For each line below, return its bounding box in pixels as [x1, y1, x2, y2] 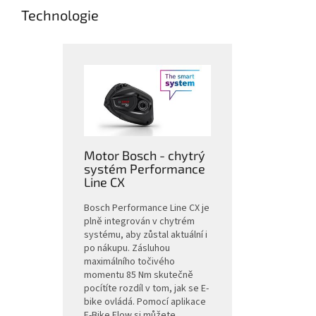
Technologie [21, 6, 99, 24]
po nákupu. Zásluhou [84, 241, 170, 256]
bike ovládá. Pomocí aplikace [84, 295, 206, 310]
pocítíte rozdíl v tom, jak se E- [84, 281, 209, 296]
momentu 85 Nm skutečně [84, 268, 193, 283]
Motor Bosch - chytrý [84, 147, 205, 164]
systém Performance [84, 161, 205, 177]
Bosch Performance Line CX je [84, 201, 209, 216]
